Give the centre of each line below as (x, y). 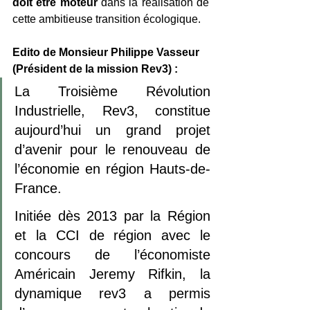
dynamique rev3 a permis (112, 293)
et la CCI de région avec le (112, 235)
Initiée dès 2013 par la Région (112, 216)
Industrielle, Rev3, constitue (112, 110)
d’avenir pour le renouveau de (112, 149)
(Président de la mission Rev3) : (95, 69)
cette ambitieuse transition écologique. (108, 19)
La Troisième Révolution (112, 91)
